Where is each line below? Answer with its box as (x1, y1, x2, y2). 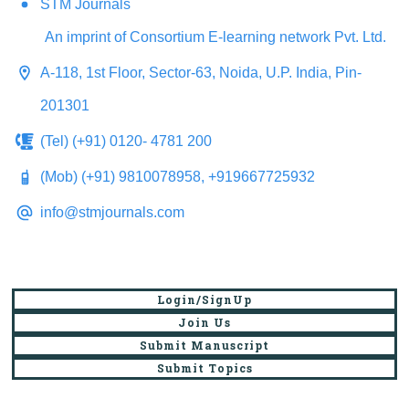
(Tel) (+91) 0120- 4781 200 (40, 133, 212, 149)
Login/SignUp (157, 292, 252, 307)
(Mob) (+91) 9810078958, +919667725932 (40, 169, 315, 184)
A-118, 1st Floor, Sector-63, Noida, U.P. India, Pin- (40, 65, 362, 80)
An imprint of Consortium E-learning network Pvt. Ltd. (45, 29, 386, 45)
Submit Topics (156, 361, 253, 375)
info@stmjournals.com (40, 204, 184, 220)
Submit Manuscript (140, 338, 269, 352)
